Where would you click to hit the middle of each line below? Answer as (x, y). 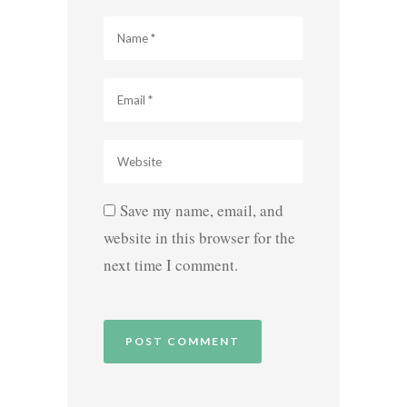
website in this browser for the (199, 237)
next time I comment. (171, 264)
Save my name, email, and (202, 210)
